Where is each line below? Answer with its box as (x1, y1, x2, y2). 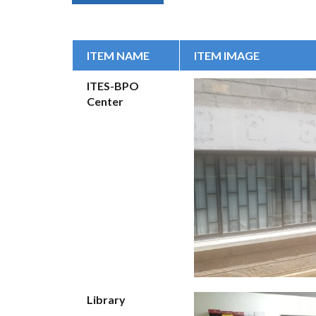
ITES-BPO (87, 79, 139, 92)
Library (87, 293, 126, 306)
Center (87, 95, 123, 108)
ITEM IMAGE (194, 49, 260, 62)
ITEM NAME (87, 49, 150, 62)
